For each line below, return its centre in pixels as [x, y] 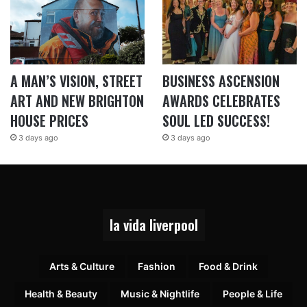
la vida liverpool [153, 224]
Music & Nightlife [160, 293]
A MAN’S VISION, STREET [76, 81]
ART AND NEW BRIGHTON [77, 100]
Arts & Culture [82, 266]
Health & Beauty [61, 293]
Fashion [157, 266]
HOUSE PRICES [49, 120]
